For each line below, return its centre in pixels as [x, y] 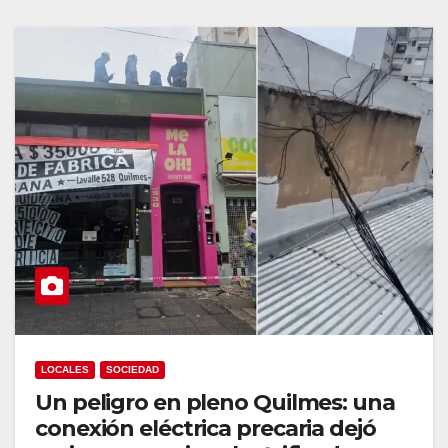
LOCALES [65, 369]
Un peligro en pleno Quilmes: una [215, 402]
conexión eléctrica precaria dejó [205, 428]
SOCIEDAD [132, 369]
